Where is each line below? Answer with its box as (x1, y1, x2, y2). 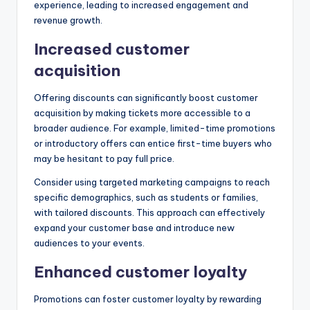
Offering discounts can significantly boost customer (34, 91, 258, 103)
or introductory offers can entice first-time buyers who (34, 137, 272, 149)
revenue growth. (34, 14, 102, 26)
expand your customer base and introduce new (34, 221, 235, 233)
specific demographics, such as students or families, (34, 191, 258, 203)
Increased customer (34, 39, 190, 59)
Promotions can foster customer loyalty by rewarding (34, 293, 262, 304)
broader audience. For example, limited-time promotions (34, 122, 275, 134)
